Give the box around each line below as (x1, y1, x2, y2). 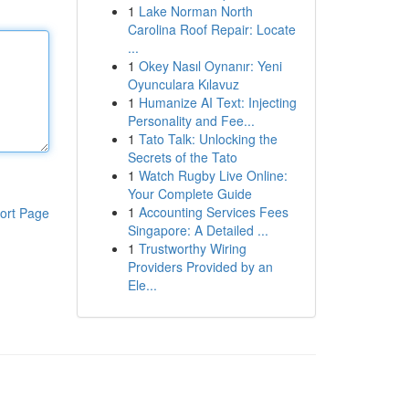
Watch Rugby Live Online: (138, 166, 288, 184)
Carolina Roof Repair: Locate (127, 20, 296, 38)
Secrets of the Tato (127, 148, 237, 166)
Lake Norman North (138, 2, 253, 20)
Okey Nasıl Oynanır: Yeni (138, 57, 282, 75)
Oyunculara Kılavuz (127, 75, 239, 93)
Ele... (127, 276, 157, 294)
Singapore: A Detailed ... (127, 221, 268, 239)
